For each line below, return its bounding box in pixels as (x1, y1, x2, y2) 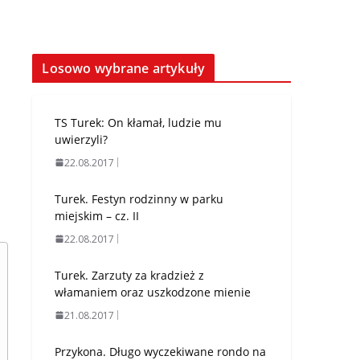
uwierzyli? (55, 131, 108, 147)
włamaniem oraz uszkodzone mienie (55, 284, 252, 300)
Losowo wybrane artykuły (42, 59, 206, 77)
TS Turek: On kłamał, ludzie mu (55, 114, 223, 130)
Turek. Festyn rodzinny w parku (55, 190, 224, 207)
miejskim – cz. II (55, 207, 140, 223)
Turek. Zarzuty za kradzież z (55, 267, 205, 283)
